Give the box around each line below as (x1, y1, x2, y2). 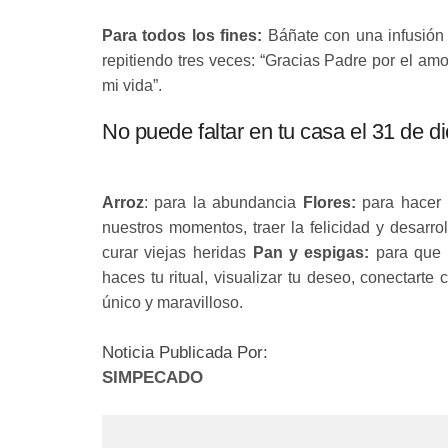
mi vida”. (102, 77, 162, 94)
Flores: (302, 194, 356, 211)
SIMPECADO (102, 368, 203, 387)
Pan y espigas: (252, 244, 370, 261)
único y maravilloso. (102, 294, 243, 311)
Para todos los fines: (102, 27, 268, 44)
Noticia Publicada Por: (102, 343, 268, 362)
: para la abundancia (144, 194, 303, 211)
